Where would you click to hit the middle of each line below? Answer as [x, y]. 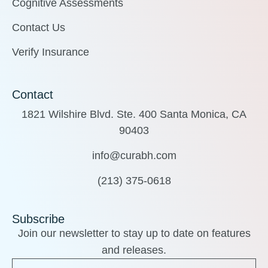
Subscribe [38, 219]
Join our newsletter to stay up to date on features [134, 233]
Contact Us [39, 27]
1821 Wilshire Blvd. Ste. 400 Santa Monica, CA [134, 114]
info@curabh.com [134, 155]
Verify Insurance [51, 52]
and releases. [134, 250]
